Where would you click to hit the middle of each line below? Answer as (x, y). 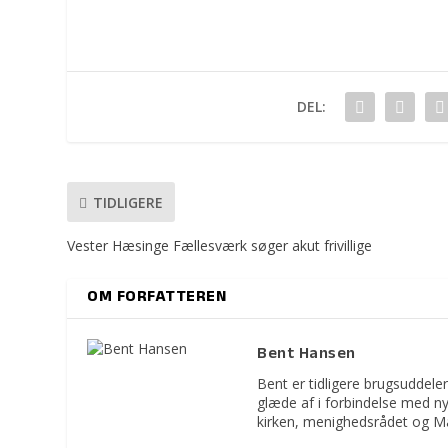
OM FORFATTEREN (157, 298)
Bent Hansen (306, 355)
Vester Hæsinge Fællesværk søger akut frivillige (220, 246)
